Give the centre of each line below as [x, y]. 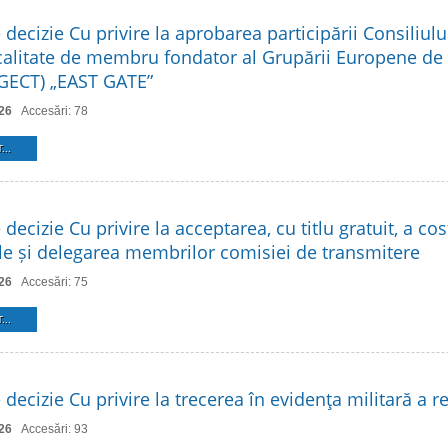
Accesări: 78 [54, 111]
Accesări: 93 [54, 429]
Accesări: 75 [54, 282]
